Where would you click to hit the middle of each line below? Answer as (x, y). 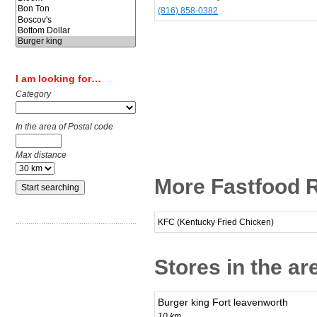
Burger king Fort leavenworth (223, 302)
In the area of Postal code (64, 127)
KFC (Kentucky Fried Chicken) (216, 222)
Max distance (41, 155)
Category (33, 94)
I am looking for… (58, 79)
